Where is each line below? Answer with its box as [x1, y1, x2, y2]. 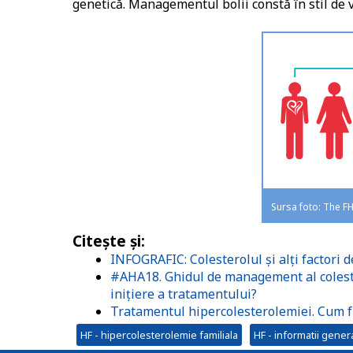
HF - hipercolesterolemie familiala [80, 328, 238, 343]
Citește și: [72, 231, 145, 251]
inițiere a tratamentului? [110, 285, 257, 303]
